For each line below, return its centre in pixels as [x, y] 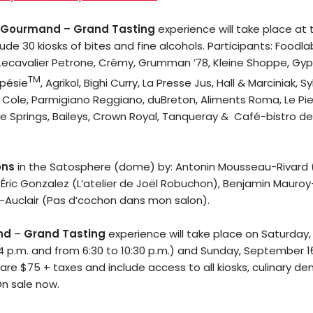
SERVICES [241, 213]
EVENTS [224, 180]
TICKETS [234, 112]
